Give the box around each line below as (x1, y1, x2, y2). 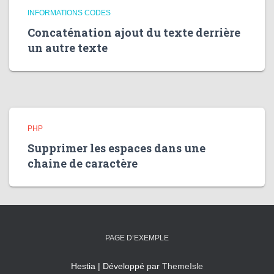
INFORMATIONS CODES (28, 9, 111, 17)
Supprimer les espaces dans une (28, 141, 206, 155)
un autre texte (28, 40, 108, 55)
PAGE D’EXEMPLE (105, 234, 169, 242)
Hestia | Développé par (71, 261, 162, 271)
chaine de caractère (28, 156, 138, 171)
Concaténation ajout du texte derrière (28, 25, 240, 40)
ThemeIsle (162, 261, 203, 271)
